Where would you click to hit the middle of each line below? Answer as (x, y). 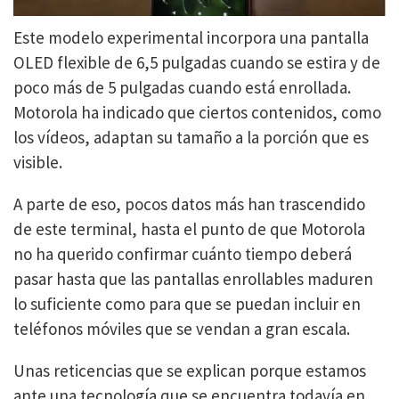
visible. (38, 162)
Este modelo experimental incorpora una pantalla (191, 37)
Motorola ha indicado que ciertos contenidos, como (197, 112)
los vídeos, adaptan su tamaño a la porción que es (191, 137)
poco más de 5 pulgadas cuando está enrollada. (182, 87)
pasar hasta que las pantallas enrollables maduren (193, 278)
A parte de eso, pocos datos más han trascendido (189, 204)
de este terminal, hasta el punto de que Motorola (189, 228)
